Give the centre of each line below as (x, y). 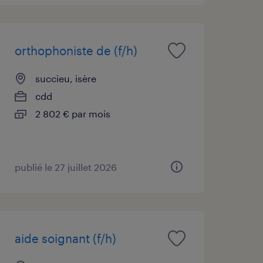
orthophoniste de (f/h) (76, 50)
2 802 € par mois (73, 113)
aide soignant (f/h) (65, 238)
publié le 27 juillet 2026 (65, 167)
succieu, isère (65, 78)
